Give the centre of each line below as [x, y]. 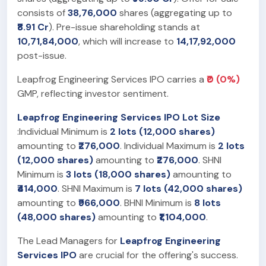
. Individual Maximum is [169, 145]
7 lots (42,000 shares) [189, 188]
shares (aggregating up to [175, 12]
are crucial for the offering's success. [157, 255]
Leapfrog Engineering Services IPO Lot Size [119, 117]
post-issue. [42, 55]
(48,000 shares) [56, 217]
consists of [42, 12]
